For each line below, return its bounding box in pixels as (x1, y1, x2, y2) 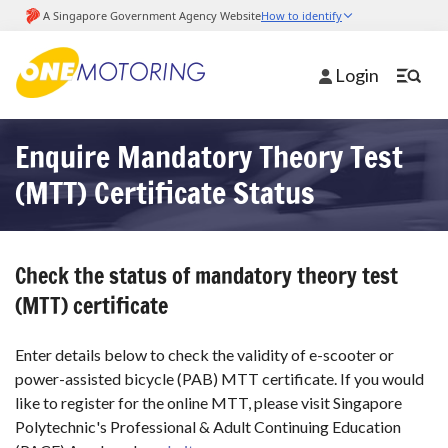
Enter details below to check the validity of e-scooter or (15, 345, 394, 365)
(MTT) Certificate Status (15, 171, 315, 215)
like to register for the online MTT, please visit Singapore (15, 393, 402, 413)
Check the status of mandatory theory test (15, 260, 398, 292)
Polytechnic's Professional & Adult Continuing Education (15, 417, 401, 437)
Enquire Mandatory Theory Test (15, 135, 403, 179)
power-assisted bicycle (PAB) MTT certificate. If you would (15, 369, 424, 389)
